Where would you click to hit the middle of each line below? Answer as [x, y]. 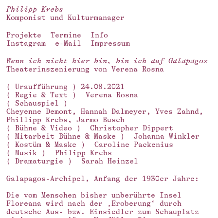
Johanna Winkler [167, 136]
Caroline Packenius [134, 145]
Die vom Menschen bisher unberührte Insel [94, 195]
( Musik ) [26, 153]
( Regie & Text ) [41, 95]
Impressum [110, 44]
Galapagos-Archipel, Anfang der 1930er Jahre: [103, 179]
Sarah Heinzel [110, 161]
